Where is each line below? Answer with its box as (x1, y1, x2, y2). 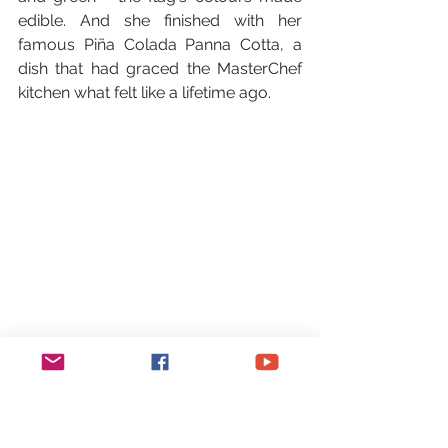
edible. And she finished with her (18, 11, 302, 30)
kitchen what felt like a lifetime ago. (18, 83, 271, 102)
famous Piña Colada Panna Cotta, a (18, 35, 302, 54)
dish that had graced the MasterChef (18, 59, 302, 78)
